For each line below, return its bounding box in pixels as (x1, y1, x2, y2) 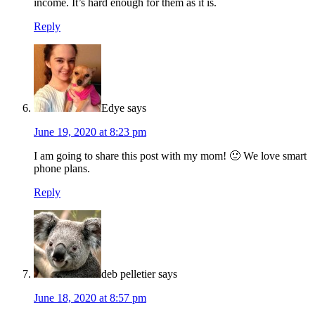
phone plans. (34, 162, 90, 175)
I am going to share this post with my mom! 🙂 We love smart (34, 150, 307, 162)
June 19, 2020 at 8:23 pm (34, 126, 146, 139)
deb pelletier (101, 268, 155, 281)
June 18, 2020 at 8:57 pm (34, 292, 146, 304)
